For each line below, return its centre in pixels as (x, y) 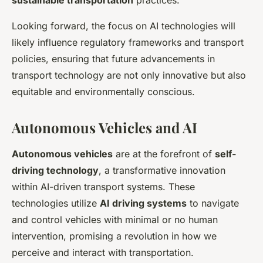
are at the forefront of (164, 154)
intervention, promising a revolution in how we (114, 236)
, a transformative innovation (162, 171)
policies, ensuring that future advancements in (113, 59)
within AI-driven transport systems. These (103, 187)
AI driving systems (143, 203)
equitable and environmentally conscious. (103, 92)
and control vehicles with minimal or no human (115, 220)
